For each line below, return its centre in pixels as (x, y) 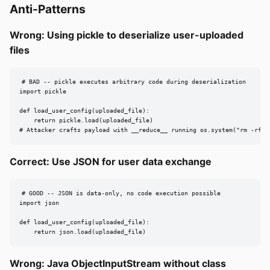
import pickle (43, 92)
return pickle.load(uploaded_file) (86, 121)
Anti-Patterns (48, 9)
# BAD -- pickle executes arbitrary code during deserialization (133, 82)
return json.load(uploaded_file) (83, 232)
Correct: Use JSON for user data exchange (111, 162)
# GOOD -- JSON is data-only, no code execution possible (121, 193)
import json (39, 203)
